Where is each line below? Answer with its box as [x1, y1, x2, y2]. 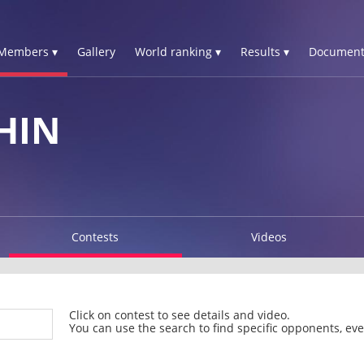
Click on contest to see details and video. [68, 306, 290, 323]
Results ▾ [240, 44, 289, 59]
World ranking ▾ [135, 44, 221, 59]
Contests [71, 228, 119, 245]
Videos [250, 228, 287, 245]
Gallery [77, 44, 115, 59]
